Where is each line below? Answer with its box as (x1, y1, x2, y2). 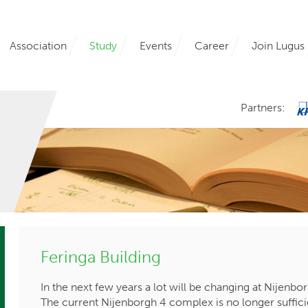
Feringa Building (41, 247, 162, 267)
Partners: (241, 101, 289, 114)
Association (10, 38, 67, 52)
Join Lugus (252, 38, 305, 52)
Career (195, 38, 229, 52)
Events (140, 38, 172, 52)
